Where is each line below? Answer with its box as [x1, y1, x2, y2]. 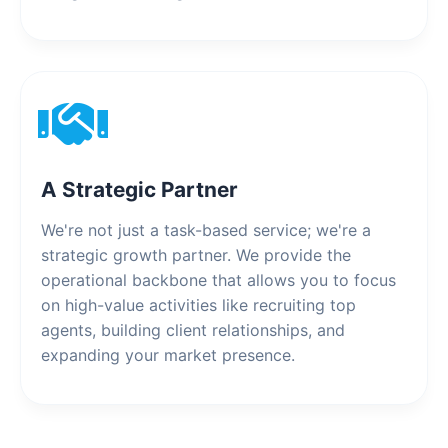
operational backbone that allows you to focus [41, 270, 396, 291]
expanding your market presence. [41, 345, 295, 366]
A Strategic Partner [41, 177, 238, 203]
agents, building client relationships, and [41, 320, 345, 341]
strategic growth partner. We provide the [41, 245, 351, 266]
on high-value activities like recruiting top [41, 295, 356, 316]
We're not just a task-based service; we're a [41, 220, 371, 241]
